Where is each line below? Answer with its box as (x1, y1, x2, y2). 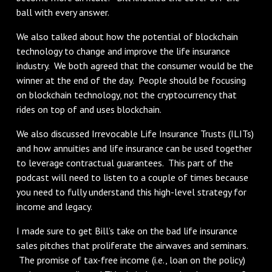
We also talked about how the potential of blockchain (16, 30, 238, 42)
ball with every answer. (16, 5, 109, 18)
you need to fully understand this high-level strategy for (16, 185, 246, 198)
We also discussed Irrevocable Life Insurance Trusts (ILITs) (16, 127, 254, 140)
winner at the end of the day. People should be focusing (16, 73, 246, 86)
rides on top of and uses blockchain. (16, 103, 161, 115)
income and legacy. (16, 200, 92, 212)
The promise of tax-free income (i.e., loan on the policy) (16, 253, 245, 266)
